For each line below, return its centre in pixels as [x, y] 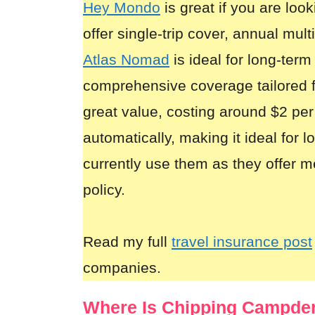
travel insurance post [242, 242]
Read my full [127, 242]
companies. [124, 268]
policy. [104, 190]
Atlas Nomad [126, 60]
